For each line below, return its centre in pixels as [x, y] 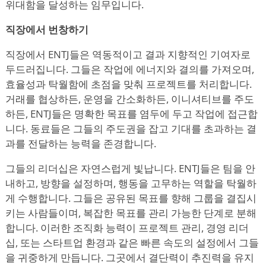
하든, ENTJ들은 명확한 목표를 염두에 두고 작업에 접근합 [132, 113]
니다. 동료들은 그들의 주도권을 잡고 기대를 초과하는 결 [131, 128]
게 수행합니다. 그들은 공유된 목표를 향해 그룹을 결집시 [131, 198]
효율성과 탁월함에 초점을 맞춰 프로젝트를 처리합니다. [129, 84]
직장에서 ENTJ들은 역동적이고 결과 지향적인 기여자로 [128, 54]
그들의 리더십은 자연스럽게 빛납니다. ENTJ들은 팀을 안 [130, 168]
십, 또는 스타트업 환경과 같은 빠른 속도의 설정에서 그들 [132, 242]
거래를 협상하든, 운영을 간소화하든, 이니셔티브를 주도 [130, 99]
